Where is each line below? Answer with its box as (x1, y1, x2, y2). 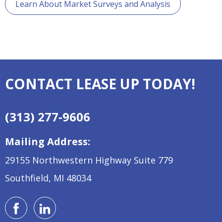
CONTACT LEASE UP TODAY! (5, 74, 195, 94)
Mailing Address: (5, 135, 90, 149)
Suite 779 (134, 154, 173, 166)
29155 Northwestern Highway (5, 154, 134, 166)
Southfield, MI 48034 (5, 172, 91, 184)
